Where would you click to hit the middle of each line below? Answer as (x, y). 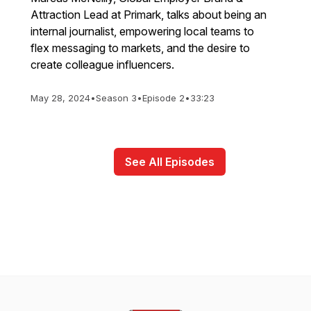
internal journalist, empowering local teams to (142, 31)
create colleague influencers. (102, 65)
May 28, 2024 (60, 98)
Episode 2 (163, 98)
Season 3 (116, 98)
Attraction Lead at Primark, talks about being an (149, 15)
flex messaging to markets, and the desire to (140, 48)
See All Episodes (169, 162)
